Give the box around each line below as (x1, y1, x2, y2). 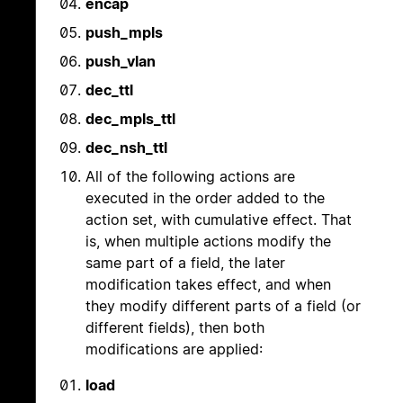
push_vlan (85, 52, 156, 71)
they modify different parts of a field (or (85, 297, 361, 316)
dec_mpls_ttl (85, 110, 175, 129)
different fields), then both (85, 318, 264, 337)
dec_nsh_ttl (85, 139, 167, 157)
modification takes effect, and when (85, 275, 331, 294)
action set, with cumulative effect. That (85, 210, 352, 229)
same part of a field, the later (85, 254, 285, 273)
